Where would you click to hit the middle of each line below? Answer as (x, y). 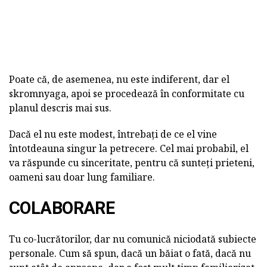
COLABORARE (62, 208)
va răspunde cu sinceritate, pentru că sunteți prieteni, (132, 163)
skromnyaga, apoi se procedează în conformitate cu (127, 94)
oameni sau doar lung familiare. (82, 177)
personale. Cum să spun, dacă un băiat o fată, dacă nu (130, 254)
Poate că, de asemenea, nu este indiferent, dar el (119, 80)
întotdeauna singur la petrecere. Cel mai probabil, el (129, 149)
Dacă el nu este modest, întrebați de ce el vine (113, 134)
